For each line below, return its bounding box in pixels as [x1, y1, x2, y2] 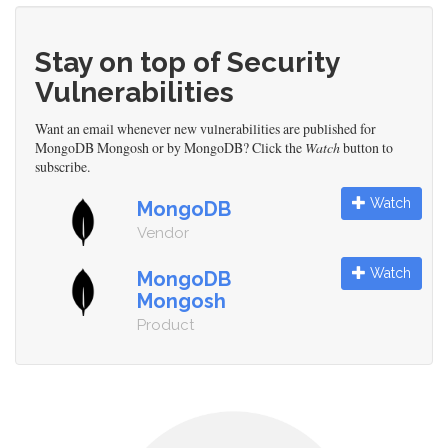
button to [340, 138, 393, 158]
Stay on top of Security [35, 46, 339, 80]
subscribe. [35, 157, 90, 177]
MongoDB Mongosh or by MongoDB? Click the [35, 138, 305, 158]
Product [137, 316, 194, 335]
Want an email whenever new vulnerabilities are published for [35, 119, 376, 139]
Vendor [137, 224, 189, 243]
